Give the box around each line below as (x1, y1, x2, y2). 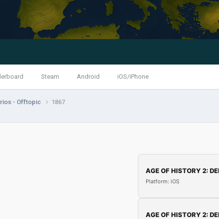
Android (77, 73, 100, 80)
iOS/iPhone (117, 73, 149, 80)
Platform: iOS (145, 178, 179, 185)
